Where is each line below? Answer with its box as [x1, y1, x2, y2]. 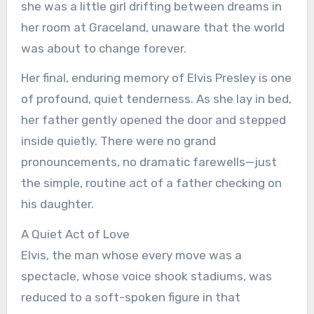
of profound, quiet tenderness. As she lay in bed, [20, 92, 292, 107]
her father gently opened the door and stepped [20, 113, 286, 128]
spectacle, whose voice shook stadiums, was [20, 269, 272, 284]
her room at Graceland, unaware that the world [20, 20, 285, 34]
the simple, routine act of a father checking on [20, 176, 282, 191]
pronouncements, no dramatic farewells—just [20, 155, 277, 170]
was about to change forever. [20, 41, 186, 55]
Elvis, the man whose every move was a [20, 248, 242, 263]
